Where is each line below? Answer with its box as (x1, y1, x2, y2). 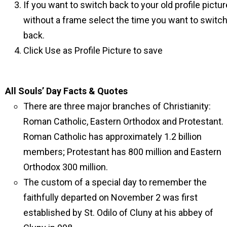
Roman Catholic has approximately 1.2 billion (23, 131, 202, 142)
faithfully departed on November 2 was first (23, 192, 198, 203)
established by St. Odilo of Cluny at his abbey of (23, 207, 213, 218)
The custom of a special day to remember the (23, 177, 207, 187)
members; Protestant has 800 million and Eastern (23, 146, 221, 157)
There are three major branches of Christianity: (23, 101, 211, 111)
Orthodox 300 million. (23, 162, 108, 172)
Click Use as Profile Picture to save (23, 45, 163, 56)
